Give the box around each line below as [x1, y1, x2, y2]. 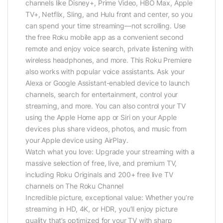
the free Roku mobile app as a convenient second [25, 32, 184, 41]
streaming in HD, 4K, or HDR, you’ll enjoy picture [25, 204, 178, 213]
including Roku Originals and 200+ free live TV [25, 170, 173, 179]
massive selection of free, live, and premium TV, [25, 158, 177, 167]
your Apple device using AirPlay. [25, 135, 128, 144]
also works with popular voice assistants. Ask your [25, 67, 185, 76]
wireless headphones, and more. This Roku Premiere [25, 55, 192, 64]
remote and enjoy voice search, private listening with [25, 44, 193, 53]
